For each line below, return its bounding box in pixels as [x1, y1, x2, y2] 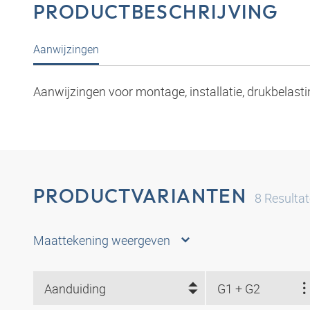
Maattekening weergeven [33, 232, 170, 249]
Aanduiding [44, 280, 106, 297]
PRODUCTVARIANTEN [33, 183, 247, 208]
